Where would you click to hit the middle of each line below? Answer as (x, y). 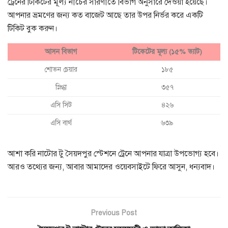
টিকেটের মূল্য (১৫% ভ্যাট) (167, 51)
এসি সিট (61, 105)
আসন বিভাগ (61, 51)
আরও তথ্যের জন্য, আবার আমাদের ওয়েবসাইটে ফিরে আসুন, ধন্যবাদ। (111, 167)
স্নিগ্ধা (61, 87)
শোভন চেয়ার (61, 69)
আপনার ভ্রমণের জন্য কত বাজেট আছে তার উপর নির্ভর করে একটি (105, 15)
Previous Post (114, 213)
